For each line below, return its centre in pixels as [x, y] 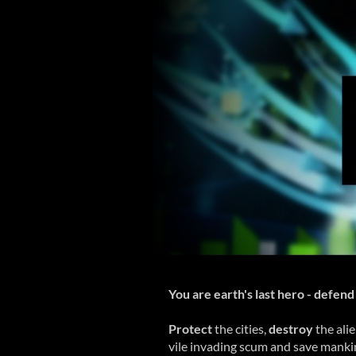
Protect [190, 329]
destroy [291, 329]
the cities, [240, 329]
